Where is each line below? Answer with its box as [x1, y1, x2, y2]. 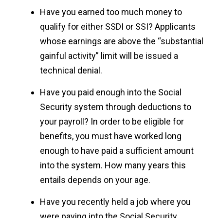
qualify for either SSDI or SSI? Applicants [40, 21, 196, 32]
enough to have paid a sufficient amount [40, 145, 194, 156]
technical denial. [40, 65, 103, 76]
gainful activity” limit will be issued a [40, 51, 179, 61]
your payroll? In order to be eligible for [40, 116, 184, 127]
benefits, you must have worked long [40, 131, 182, 142]
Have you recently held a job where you [40, 197, 191, 207]
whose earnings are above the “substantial [40, 36, 204, 47]
